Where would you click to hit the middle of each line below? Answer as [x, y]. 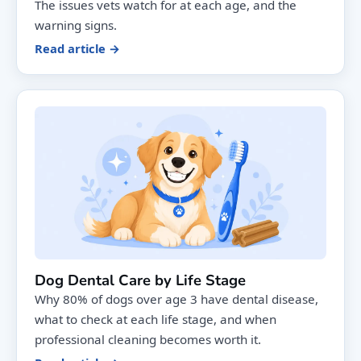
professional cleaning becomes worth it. [148, 339]
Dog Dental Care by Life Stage [140, 280]
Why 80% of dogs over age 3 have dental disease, [176, 299]
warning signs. [76, 25]
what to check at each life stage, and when [156, 319]
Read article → [77, 48]
